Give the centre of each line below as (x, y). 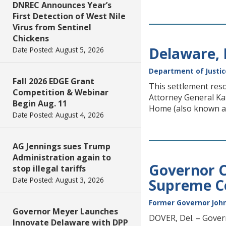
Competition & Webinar (61, 92)
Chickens (31, 38)
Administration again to (62, 157)
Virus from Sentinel (52, 27)
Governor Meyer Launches (65, 211)
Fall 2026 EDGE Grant (53, 81)
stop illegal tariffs (49, 168)
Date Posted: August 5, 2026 (58, 50)
